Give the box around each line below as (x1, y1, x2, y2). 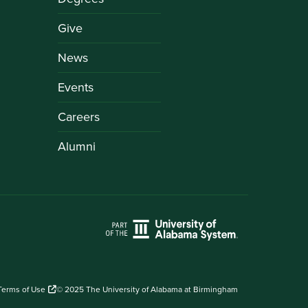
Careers (57, 109, 100, 124)
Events (57, 79, 93, 95)
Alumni (57, 138, 96, 154)
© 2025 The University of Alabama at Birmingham (56, 285, 238, 295)
